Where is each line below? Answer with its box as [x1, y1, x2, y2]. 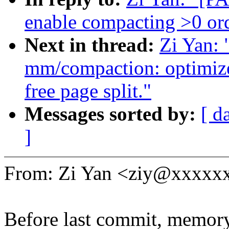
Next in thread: [25, 34, 159, 56]
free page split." [25, 80, 151, 102]
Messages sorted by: [25, 103, 201, 125]
